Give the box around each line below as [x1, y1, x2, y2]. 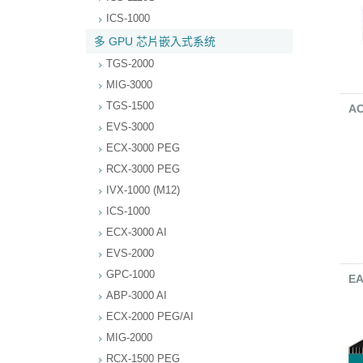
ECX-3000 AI [106, 226, 167, 238]
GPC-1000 [106, 268, 155, 280]
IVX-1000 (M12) [106, 184, 180, 196]
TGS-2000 [106, 58, 154, 70]
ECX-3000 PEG [106, 142, 180, 154]
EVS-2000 [106, 247, 154, 259]
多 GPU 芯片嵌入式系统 [94, 35, 216, 48]
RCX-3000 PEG [106, 163, 180, 175]
